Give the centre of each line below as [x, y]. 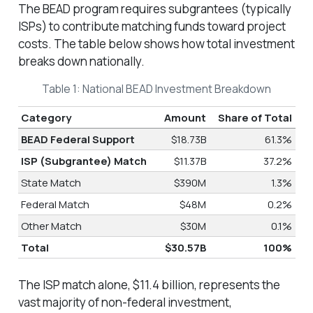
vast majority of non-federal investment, [125, 303]
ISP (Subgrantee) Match [83, 160]
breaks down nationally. [81, 61]
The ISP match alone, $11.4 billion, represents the [149, 285]
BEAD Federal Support [78, 139]
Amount [185, 117]
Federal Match [55, 204]
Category [46, 117]
